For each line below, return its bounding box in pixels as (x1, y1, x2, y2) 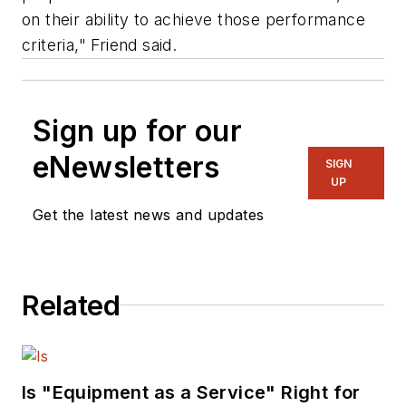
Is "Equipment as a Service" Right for (22, 381, 361, 403)
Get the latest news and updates (33, 205, 265, 224)
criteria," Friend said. (22, 34, 178, 54)
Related (22, 288, 121, 322)
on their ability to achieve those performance (22, 9, 365, 29)
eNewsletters (33, 149, 220, 185)
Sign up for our (33, 112, 242, 149)
